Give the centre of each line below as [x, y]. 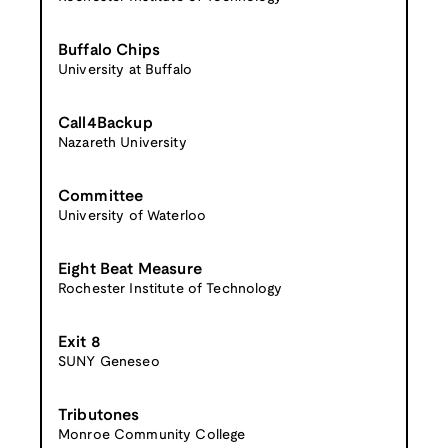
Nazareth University [122, 143]
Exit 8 [79, 342]
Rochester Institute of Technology [170, 289]
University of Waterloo [132, 216]
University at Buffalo [125, 70]
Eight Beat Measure [130, 269]
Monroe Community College [152, 435]
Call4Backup [105, 123]
